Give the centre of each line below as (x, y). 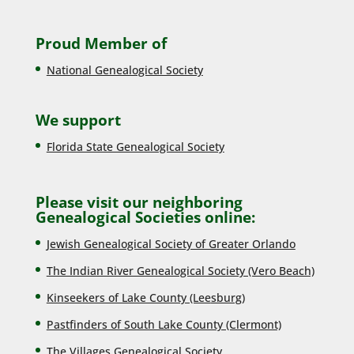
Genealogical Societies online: (145, 218)
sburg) (228, 298)
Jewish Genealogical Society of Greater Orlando (171, 244)
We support (78, 121)
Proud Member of (101, 44)
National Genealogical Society (124, 70)
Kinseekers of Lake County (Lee (128, 298)
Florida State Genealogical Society (135, 147)
